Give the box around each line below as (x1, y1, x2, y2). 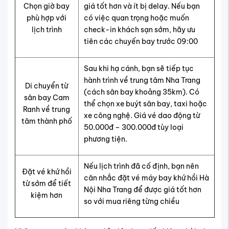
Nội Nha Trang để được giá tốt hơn (83, 185, 201, 194)
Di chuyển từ (25, 81, 68, 90)
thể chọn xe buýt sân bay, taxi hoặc (83, 99, 207, 108)
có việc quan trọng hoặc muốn (83, 13, 189, 22)
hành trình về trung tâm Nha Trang (83, 75, 200, 85)
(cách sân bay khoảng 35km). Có (83, 87, 199, 97)
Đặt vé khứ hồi (21, 167, 72, 176)
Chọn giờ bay (24, 1, 70, 11)
